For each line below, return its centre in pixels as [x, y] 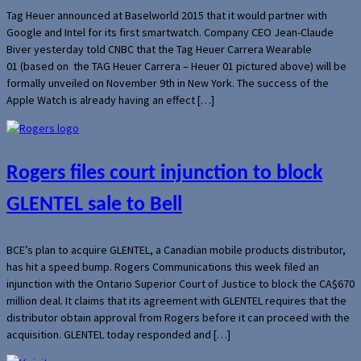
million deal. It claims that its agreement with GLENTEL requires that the [176, 300]
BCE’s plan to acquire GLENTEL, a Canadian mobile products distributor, [176, 249]
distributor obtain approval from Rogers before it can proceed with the [178, 317]
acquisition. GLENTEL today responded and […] [118, 334]
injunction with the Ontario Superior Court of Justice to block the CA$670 [180, 283]
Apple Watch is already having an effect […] [110, 100]
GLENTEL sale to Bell [94, 205]
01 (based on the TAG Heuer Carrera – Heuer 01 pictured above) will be [176, 66]
